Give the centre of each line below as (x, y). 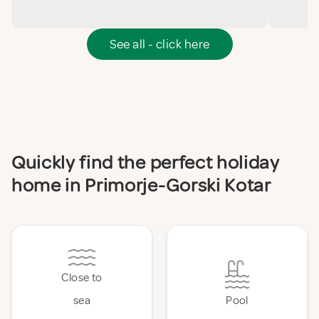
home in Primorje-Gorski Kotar (141, 185)
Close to (82, 278)
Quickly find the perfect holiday (146, 163)
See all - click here (159, 45)
